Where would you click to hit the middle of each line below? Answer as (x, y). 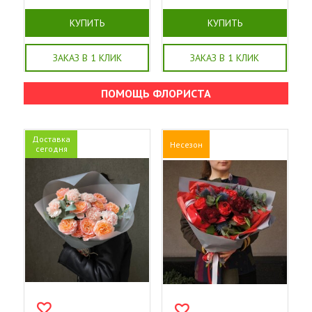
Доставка (51, 139)
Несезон (186, 145)
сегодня (51, 149)
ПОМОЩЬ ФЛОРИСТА (156, 94)
